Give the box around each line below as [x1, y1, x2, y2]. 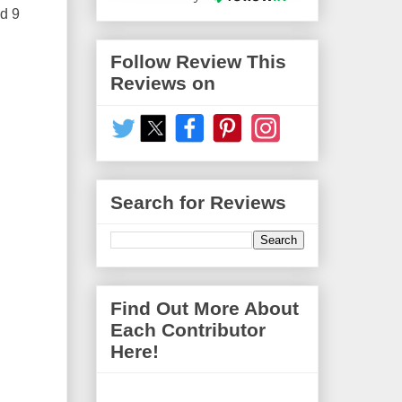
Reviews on [110, 73, 215, 94]
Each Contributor [110, 319, 266, 340]
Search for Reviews [110, 191, 286, 213]
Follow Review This [110, 51, 286, 73]
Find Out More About [110, 297, 299, 319]
